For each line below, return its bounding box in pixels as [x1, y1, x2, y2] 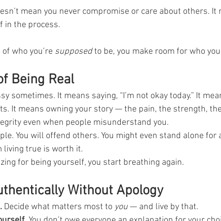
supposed [55, 46, 92, 57]
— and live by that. [128, 201, 198, 212]
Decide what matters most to [2, 201, 114, 212]
